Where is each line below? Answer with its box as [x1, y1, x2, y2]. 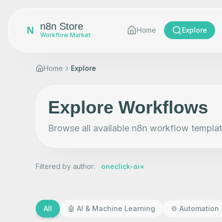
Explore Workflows [48, 97, 208, 117]
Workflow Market [40, 31, 91, 39]
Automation [179, 204, 219, 213]
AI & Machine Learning [77, 204, 155, 213]
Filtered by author [36, 162, 94, 170]
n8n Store [40, 21, 83, 32]
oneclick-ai [101, 162, 140, 170]
